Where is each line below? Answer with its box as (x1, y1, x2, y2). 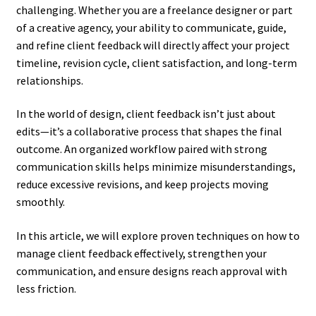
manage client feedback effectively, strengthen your (16, 246, 267, 261)
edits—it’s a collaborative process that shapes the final (16, 124, 282, 139)
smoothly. (16, 195, 65, 209)
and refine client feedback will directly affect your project (16, 37, 290, 52)
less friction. (16, 281, 76, 296)
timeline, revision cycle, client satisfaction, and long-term (16, 55, 297, 70)
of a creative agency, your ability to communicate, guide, (16, 20, 286, 35)
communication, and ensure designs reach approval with (16, 264, 287, 279)
